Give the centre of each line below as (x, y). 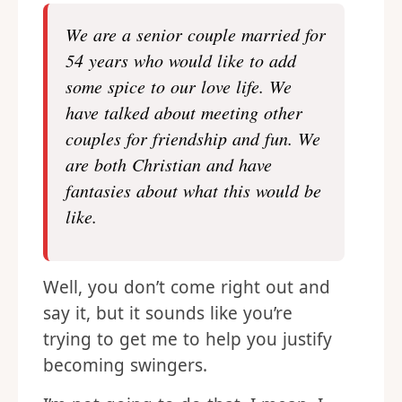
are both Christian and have (169, 164)
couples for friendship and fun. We (193, 138)
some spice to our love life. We (179, 86)
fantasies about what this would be (193, 190)
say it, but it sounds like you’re (168, 313)
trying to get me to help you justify (188, 339)
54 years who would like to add (181, 60)
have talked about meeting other (184, 112)
